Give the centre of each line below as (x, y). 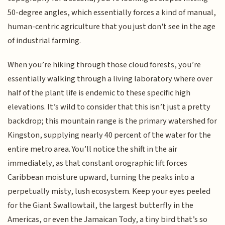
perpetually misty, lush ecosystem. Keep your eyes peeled (109, 192)
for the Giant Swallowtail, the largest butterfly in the (101, 206)
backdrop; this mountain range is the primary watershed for (113, 121)
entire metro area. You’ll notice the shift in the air (93, 149)
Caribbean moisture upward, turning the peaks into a (101, 178)
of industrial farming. (44, 40)
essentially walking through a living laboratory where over (110, 79)
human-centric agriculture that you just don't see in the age (112, 26)
